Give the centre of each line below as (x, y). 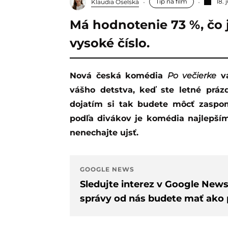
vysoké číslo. (110, 43)
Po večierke (192, 75)
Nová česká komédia (122, 75)
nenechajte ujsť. (105, 132)
